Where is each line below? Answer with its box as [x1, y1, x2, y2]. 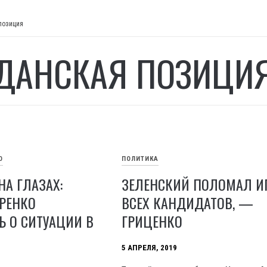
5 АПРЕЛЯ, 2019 [122, 243, 178, 253]
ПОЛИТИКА [122, 155, 159, 163]
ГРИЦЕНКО [122, 210, 183, 232]
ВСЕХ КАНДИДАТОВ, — [122, 192, 254, 213]
